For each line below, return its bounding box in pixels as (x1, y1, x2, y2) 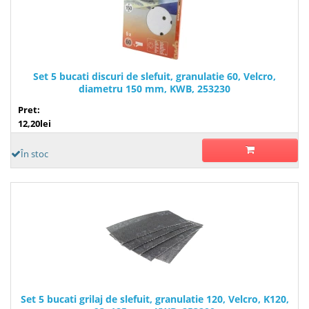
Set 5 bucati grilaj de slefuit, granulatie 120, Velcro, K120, (20, 292, 289, 306)
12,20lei (18, 117, 51, 130)
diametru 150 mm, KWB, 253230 (79, 81, 230, 95)
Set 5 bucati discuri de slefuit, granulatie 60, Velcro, (33, 69, 276, 83)
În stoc (21, 147, 48, 160)
